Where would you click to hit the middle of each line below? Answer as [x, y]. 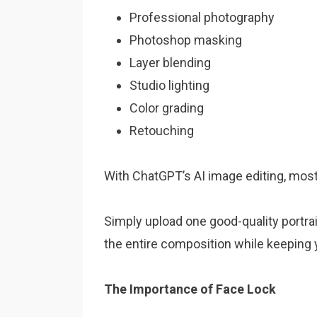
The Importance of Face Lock [190, 289]
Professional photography [202, 17]
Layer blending [170, 63]
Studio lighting [169, 85]
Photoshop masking [186, 40]
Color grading [167, 108]
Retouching [162, 131]
